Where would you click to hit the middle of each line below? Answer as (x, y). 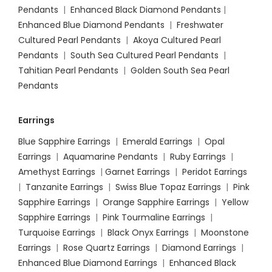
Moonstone (225, 233)
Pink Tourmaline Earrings (154, 218)
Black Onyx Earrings (148, 233)
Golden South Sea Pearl (180, 71)
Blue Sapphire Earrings (64, 142)
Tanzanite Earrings (64, 187)
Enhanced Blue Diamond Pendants (91, 25)
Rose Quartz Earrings (107, 248)
